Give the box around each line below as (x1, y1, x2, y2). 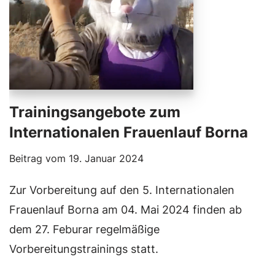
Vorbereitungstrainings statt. (9, 242, 158, 255)
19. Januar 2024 (69, 152, 144, 165)
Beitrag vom (9, 152, 69, 165)
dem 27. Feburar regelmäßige (9, 223, 160, 236)
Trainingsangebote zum (9, 103, 180, 121)
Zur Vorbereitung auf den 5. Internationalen (9, 184, 234, 196)
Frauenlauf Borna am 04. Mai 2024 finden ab (9, 203, 242, 216)
